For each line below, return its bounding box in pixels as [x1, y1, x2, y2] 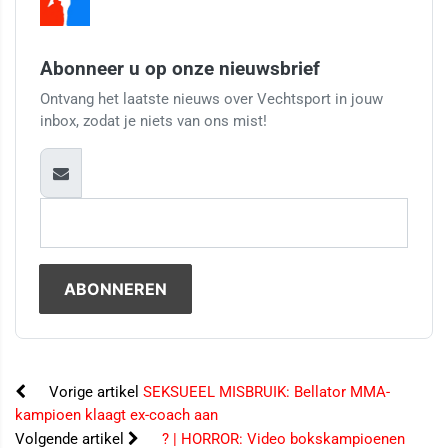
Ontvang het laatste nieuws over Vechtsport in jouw [40, 90, 383, 109]
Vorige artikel [45, 383, 143, 402]
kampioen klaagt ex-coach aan [15, 406, 218, 425]
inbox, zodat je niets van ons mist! [40, 112, 267, 131]
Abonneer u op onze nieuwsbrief [40, 57, 320, 81]
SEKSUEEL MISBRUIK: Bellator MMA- [143, 383, 390, 402]
